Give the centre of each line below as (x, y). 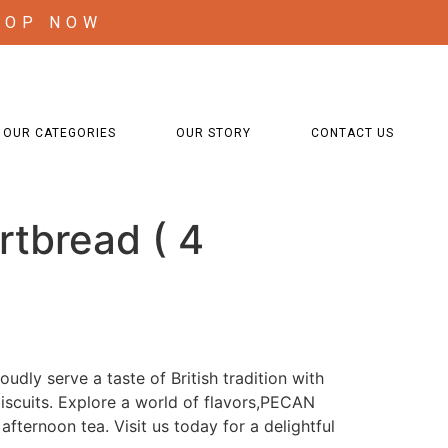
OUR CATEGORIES (60, 133)
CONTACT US (353, 133)
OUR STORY (214, 133)
